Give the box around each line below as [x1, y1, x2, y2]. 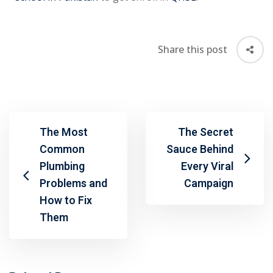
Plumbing [40, 158, 85, 175]
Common [40, 141, 85, 158]
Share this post [158, 43, 227, 56]
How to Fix [40, 193, 92, 209]
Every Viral [181, 158, 233, 175]
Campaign [184, 175, 233, 192]
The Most [40, 124, 88, 141]
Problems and [40, 175, 107, 192]
